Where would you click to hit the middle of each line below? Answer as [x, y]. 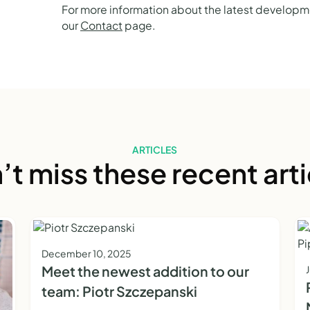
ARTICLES [155, 149]
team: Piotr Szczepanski [119, 291]
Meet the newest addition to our [145, 271]
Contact [102, 25]
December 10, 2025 [86, 253]
